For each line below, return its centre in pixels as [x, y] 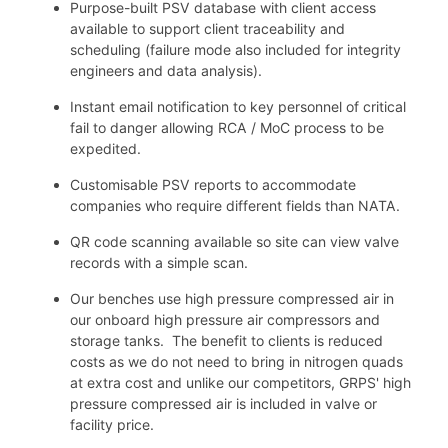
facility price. [112, 424]
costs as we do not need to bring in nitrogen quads [236, 361]
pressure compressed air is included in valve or [223, 403]
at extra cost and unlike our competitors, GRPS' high [240, 382]
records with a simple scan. [159, 262]
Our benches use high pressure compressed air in [232, 298]
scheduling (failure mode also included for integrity [235, 49]
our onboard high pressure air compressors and [225, 319]
